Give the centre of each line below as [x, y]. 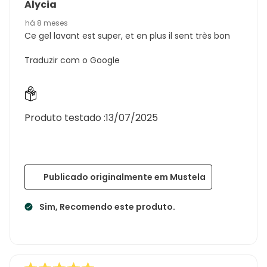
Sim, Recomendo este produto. [107, 207]
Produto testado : [65, 117]
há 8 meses [46, 23]
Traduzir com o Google [72, 60]
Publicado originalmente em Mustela [125, 177]
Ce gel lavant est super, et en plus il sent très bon [127, 35]
